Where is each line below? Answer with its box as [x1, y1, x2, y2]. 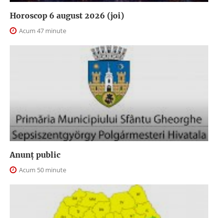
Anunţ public [10, 149, 60, 160]
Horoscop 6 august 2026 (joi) [10, 10, 124, 20]
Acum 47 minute [18, 26, 66, 35]
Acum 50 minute [18, 165, 66, 174]
